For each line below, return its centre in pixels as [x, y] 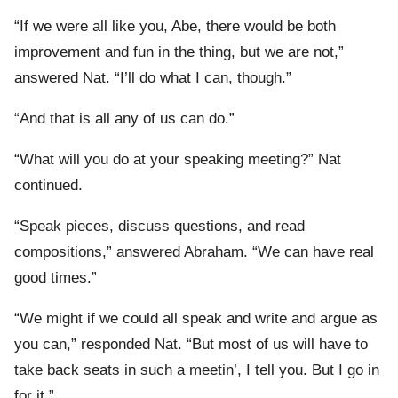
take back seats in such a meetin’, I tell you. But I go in [197, 370]
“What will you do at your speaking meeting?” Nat [178, 160]
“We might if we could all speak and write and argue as [196, 319]
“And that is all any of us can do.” [124, 119]
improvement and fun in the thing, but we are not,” [179, 52]
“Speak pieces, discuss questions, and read [159, 227]
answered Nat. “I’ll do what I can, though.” [153, 78]
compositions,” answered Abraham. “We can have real [194, 252]
